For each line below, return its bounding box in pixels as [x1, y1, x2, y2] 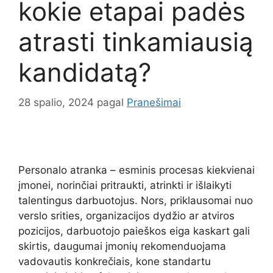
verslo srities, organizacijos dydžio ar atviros [18, 210, 235, 222]
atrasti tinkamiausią [18, 26, 253, 58]
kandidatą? [18, 57, 151, 88]
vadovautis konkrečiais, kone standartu [18, 255, 211, 268]
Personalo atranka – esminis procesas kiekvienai [18, 164, 255, 177]
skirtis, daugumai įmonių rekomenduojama [18, 240, 226, 253]
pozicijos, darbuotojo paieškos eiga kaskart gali [18, 225, 250, 238]
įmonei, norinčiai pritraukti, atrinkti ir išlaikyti [18, 179, 232, 192]
